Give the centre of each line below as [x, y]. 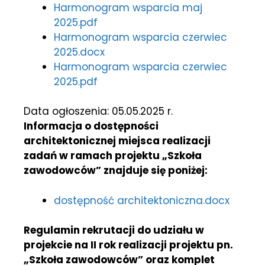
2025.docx [79, 52]
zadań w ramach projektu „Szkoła [113, 156]
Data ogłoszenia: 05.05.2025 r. [98, 112]
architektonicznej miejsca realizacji [117, 141]
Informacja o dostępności [91, 126]
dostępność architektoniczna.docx [142, 200]
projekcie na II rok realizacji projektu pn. [128, 245]
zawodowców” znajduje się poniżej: [116, 171]
